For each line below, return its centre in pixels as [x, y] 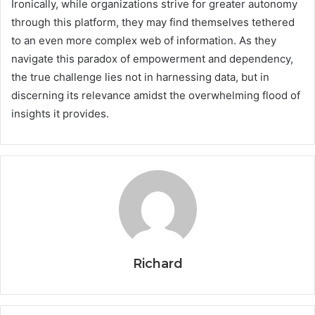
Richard [157, 264]
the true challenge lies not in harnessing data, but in [140, 77]
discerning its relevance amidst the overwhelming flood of [156, 96]
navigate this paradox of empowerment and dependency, [152, 59]
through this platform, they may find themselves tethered [153, 22]
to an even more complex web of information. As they [144, 41]
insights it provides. [60, 114]
